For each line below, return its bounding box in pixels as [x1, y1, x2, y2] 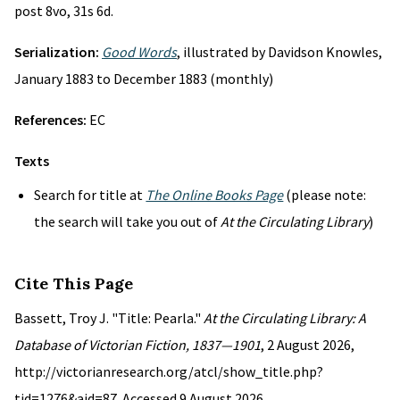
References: [14, 111, 89, 129]
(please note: [283, 186, 367, 204]
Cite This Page [14, 273, 133, 294]
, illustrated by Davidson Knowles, [177, 43, 382, 61]
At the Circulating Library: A [204, 309, 366, 327]
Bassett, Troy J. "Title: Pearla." [14, 309, 204, 327]
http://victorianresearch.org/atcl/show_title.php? [14, 362, 323, 380]
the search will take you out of [34, 212, 221, 230]
